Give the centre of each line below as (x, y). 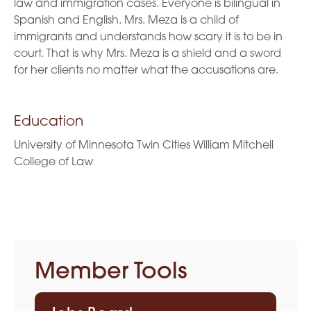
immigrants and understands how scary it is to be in (148, 37)
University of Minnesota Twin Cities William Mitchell (144, 146)
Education (49, 122)
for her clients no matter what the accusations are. (146, 71)
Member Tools (111, 273)
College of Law (53, 162)
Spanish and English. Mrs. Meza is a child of (126, 21)
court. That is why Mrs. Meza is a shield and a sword (148, 54)
